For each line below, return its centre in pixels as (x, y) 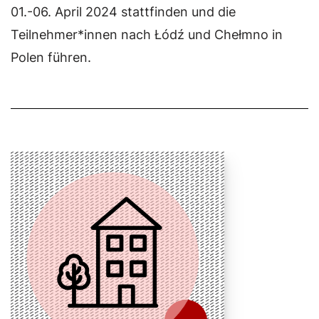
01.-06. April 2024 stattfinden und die (123, 12)
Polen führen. (51, 57)
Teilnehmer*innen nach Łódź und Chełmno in (147, 35)
